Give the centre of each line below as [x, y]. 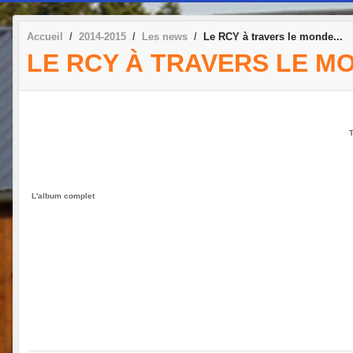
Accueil [45, 36]
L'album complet [63, 196]
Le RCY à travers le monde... [273, 36]
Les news [165, 36]
